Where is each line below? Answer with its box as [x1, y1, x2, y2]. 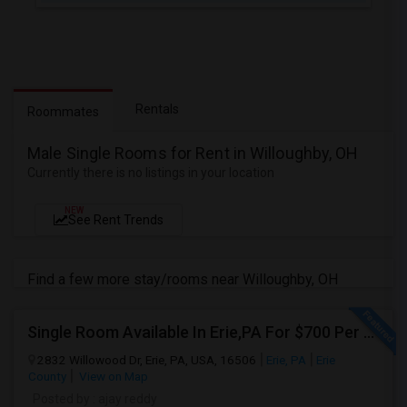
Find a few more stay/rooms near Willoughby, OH [27, 271, 338, 288]
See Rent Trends [68, 213, 164, 227]
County [28, 369, 66, 383]
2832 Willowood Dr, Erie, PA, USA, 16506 [37, 352, 256, 367]
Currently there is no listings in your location [27, 165, 274, 180]
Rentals [135, 102, 179, 116]
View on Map [76, 369, 148, 383]
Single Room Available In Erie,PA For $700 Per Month [363, 323, 374, 342]
